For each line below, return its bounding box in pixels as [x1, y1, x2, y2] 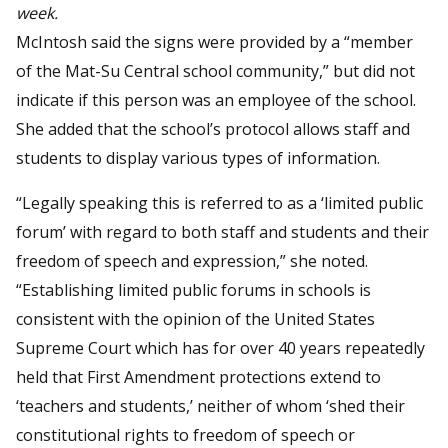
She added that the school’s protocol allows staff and [16, 117, 410, 140]
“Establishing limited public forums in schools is [16, 278, 371, 301]
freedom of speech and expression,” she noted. [16, 249, 368, 272]
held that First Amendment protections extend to [16, 365, 381, 388]
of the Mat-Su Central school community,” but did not [16, 59, 415, 82]
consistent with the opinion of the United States [16, 307, 375, 330]
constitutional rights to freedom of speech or [16, 423, 355, 446]
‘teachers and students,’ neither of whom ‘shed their [16, 394, 405, 417]
